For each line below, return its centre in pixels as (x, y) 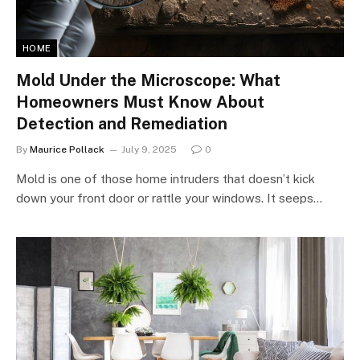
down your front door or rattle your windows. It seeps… (169, 198)
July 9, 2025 (149, 149)
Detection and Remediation (122, 123)
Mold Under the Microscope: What (148, 80)
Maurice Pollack (67, 149)
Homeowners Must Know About (140, 102)
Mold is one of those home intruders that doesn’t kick (166, 178)
